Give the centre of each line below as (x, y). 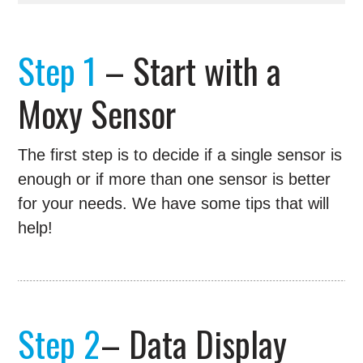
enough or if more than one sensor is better (175, 179)
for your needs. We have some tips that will (174, 204)
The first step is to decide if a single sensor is (180, 155)
